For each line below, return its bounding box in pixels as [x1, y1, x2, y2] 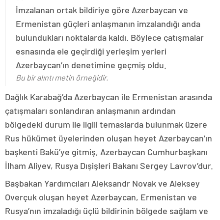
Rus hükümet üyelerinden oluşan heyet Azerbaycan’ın [5, 133, 212, 144]
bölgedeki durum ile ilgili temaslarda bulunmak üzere [5, 119, 207, 130]
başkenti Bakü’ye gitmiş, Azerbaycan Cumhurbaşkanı [5, 146, 208, 158]
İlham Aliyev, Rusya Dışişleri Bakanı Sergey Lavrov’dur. [5, 160, 213, 171]
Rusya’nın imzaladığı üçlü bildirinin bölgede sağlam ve [5, 205, 208, 217]
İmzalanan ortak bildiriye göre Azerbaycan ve [16, 4, 188, 16]
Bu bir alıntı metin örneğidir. [16, 73, 108, 82]
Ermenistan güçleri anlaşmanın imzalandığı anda [16, 18, 200, 29]
